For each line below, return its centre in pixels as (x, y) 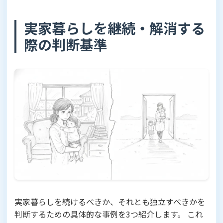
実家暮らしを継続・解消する (114, 28)
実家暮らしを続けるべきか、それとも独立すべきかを (110, 202)
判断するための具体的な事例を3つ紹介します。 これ (109, 214)
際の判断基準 (66, 45)
